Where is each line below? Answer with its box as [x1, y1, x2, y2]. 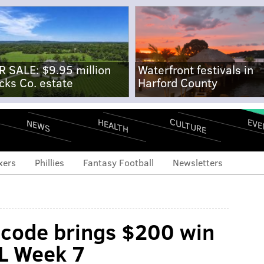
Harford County [138, 74, 217, 90]
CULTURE [170, 115, 206, 136]
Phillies [35, 156, 64, 169]
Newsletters [173, 156, 223, 169]
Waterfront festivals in [138, 61, 253, 77]
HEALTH [98, 115, 128, 136]
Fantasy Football [83, 156, 154, 169]
